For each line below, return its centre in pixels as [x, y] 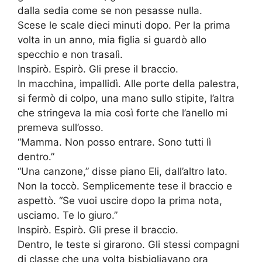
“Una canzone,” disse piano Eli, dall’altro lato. [123, 172]
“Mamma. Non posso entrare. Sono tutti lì [114, 142]
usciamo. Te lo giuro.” [68, 216]
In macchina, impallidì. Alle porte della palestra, [128, 84]
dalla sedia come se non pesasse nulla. [110, 11]
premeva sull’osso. [61, 128]
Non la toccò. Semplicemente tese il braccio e [125, 186]
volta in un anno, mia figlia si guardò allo [112, 40]
